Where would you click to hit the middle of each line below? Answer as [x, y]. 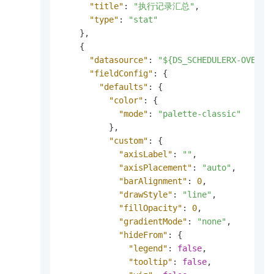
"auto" [217, 168]
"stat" [143, 20]
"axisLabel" [146, 154]
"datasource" [119, 60]
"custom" [128, 141]
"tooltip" [150, 262]
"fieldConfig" [121, 74]
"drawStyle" [146, 195]
